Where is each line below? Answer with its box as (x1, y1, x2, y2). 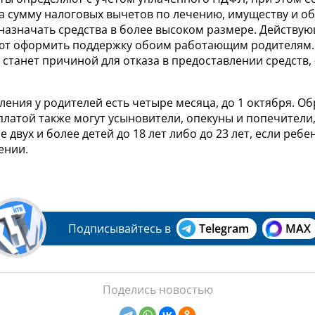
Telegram (199, 221, 249, 237)
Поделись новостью (102, 282, 213, 298)
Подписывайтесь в (68, 221, 171, 237)
